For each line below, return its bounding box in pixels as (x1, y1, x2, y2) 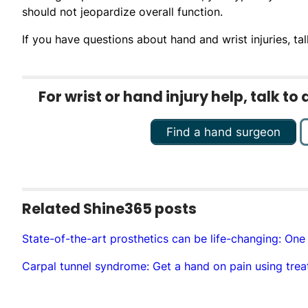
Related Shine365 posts (22, 198, 197, 219)
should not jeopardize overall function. (22, 4, 223, 19)
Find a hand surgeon (166, 124, 280, 139)
